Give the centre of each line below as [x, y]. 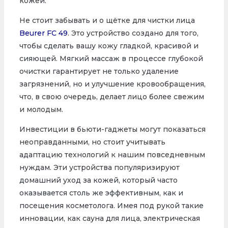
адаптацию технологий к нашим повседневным [112, 155]
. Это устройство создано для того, [133, 33]
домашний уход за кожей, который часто [98, 180]
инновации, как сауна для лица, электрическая [109, 219]
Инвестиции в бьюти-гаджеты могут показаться [112, 130]
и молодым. [41, 110]
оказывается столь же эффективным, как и [101, 193]
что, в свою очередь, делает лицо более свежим [111, 97]
